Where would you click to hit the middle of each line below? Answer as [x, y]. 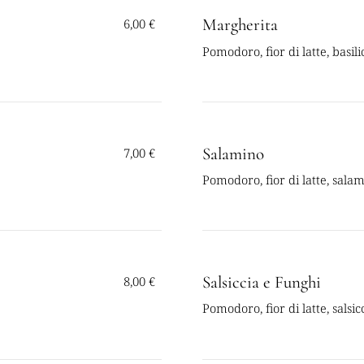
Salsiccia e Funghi [262, 282]
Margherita [240, 25]
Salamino [234, 154]
